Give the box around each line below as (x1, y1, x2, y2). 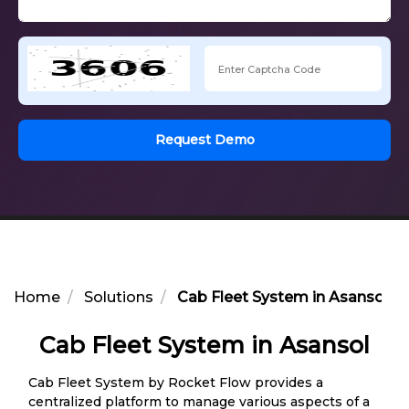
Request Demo (214, 131, 255, 148)
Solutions (84, 288, 153, 306)
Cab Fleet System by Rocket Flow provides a (28, 373, 323, 391)
